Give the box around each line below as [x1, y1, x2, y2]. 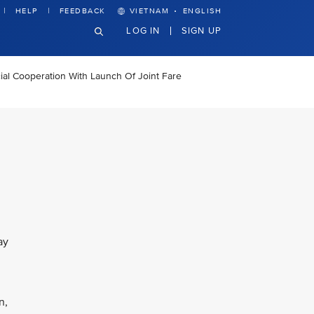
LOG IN [126, 24, 161, 36]
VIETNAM [129, 6, 169, 15]
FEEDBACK [59, 6, 106, 15]
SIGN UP [181, 24, 221, 36]
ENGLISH [182, 6, 221, 15]
